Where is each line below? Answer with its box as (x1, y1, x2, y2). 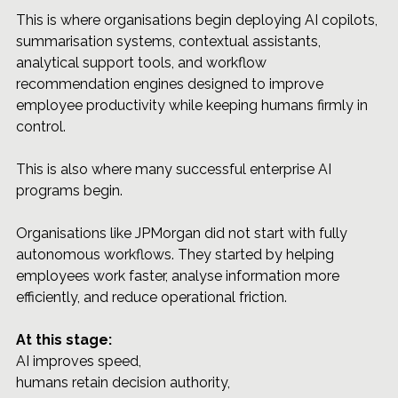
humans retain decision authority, (16, 374, 234, 392)
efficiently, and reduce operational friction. (16, 289, 287, 306)
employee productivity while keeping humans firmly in (16, 97, 371, 115)
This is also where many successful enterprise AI (16, 161, 335, 179)
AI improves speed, (16, 353, 145, 370)
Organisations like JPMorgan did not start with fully (16, 225, 351, 243)
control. (16, 118, 66, 136)
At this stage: (16, 331, 115, 349)
